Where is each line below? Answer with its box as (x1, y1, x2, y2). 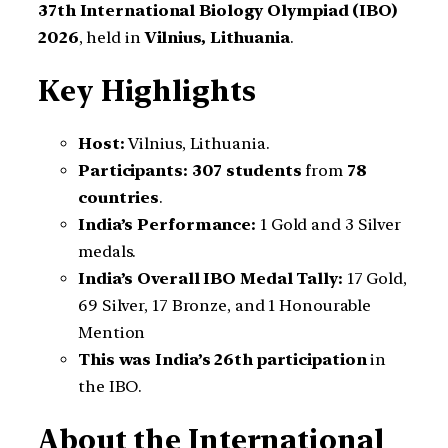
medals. (78, 242, 137, 262)
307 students (191, 161, 302, 181)
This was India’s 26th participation (78, 350, 367, 370)
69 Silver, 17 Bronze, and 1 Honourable (78, 296, 372, 316)
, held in (78, 28, 145, 48)
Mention (78, 323, 146, 343)
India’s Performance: (78, 215, 256, 235)
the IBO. (78, 377, 143, 397)
